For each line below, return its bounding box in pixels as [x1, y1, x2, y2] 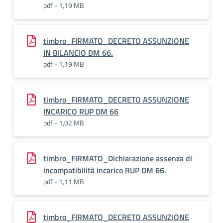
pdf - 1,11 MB [43, 176, 84, 187]
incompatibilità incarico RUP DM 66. [43, 164, 166, 176]
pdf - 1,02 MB [43, 117, 84, 128]
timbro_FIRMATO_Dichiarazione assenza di [43, 152, 192, 164]
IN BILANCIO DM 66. [43, 47, 113, 59]
